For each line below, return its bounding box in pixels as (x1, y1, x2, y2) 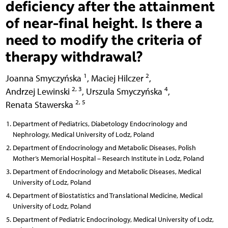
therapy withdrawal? (5, 45, 143, 66)
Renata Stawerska (5, 99, 75, 110)
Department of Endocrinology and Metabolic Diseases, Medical (12, 167, 201, 176)
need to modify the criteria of (5, 28, 202, 49)
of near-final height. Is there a (5, 12, 203, 33)
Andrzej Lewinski (5, 85, 72, 97)
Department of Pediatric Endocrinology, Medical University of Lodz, (12, 215, 214, 224)
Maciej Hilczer (91, 72, 146, 83)
